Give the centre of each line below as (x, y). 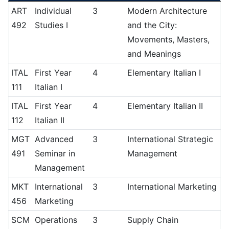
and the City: (152, 25)
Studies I (51, 25)
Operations (56, 220)
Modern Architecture (167, 11)
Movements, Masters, (168, 39)
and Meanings (154, 54)
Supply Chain (153, 220)
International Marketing (172, 187)
